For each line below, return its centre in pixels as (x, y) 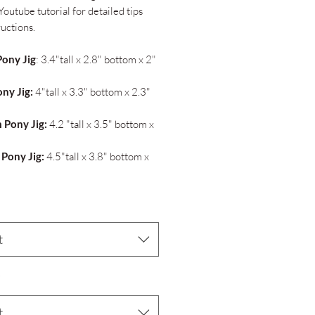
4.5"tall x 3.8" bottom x (98, 157)
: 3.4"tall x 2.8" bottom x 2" (96, 60)
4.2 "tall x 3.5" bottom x (102, 124)
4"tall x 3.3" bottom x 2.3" (93, 92)
